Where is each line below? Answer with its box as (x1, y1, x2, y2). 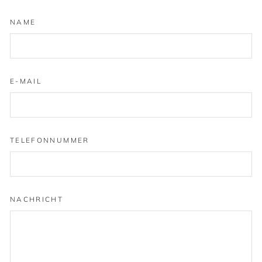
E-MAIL (10, 77, 42, 85)
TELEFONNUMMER (10, 136, 89, 144)
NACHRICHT (10, 195, 64, 204)
